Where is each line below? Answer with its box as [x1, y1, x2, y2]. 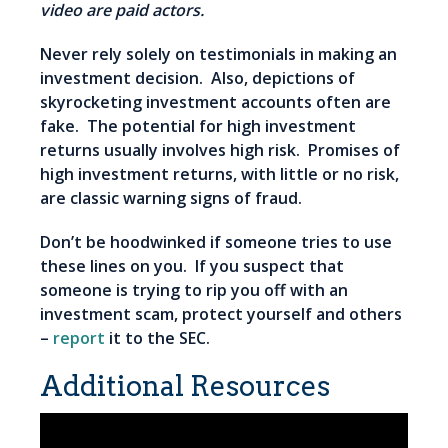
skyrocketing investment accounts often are [40, 91, 391, 114]
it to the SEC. [105, 327, 210, 350]
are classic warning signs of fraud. [40, 187, 302, 210]
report [53, 327, 105, 350]
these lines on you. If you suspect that [40, 255, 344, 278]
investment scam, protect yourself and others [40, 303, 402, 326]
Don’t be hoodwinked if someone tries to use [40, 231, 392, 254]
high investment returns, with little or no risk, [40, 163, 399, 186]
